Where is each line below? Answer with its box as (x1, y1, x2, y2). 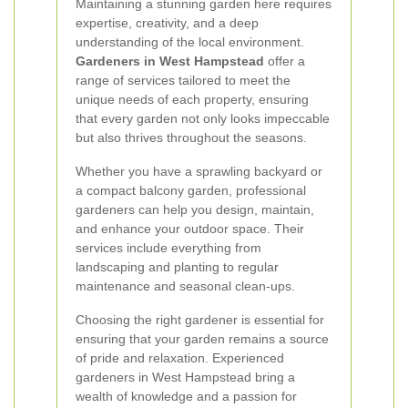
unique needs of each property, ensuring (76, 92, 309, 107)
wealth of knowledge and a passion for (76, 389, 297, 403)
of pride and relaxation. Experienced (76, 351, 284, 365)
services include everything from (76, 240, 261, 255)
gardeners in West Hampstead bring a (76, 370, 295, 384)
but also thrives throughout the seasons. (76, 130, 307, 145)
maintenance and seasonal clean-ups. (76, 279, 295, 293)
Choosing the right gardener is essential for (76, 312, 324, 327)
